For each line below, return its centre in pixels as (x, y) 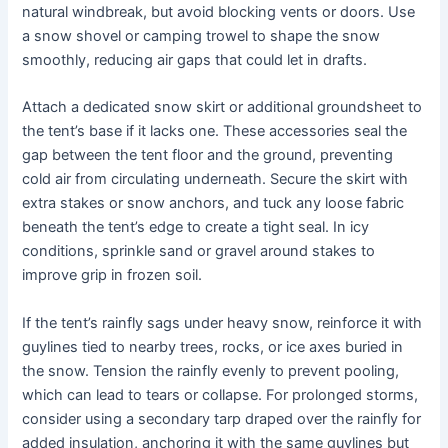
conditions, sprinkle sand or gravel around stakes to (199, 251)
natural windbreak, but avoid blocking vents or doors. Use (219, 12)
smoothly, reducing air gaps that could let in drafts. (195, 60)
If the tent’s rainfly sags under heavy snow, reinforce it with (222, 322)
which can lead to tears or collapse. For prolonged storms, (220, 394)
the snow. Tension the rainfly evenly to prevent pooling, (211, 370)
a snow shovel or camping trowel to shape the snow (201, 36)
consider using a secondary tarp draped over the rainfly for (222, 418)
